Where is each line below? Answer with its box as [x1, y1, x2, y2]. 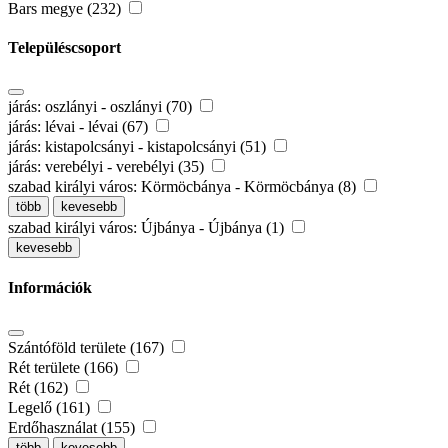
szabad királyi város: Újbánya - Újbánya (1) [8, 219, 288, 237]
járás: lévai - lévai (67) [8, 118, 152, 136]
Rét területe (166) [8, 358, 122, 376]
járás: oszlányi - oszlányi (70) [8, 98, 196, 116]
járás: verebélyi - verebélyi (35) [8, 158, 208, 176]
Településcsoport [8, 38, 121, 56]
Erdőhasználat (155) [8, 418, 139, 436]
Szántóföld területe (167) [8, 338, 168, 356]
